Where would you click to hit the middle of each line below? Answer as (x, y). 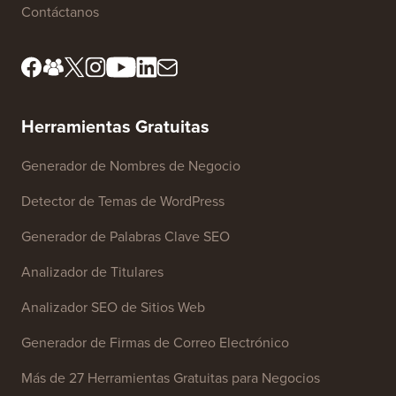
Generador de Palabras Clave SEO (126, 236)
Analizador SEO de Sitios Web (113, 307)
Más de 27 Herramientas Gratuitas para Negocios (171, 377)
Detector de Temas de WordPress (123, 201)
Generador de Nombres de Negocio (131, 165)
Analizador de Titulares (92, 271)
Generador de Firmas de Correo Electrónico (155, 342)
